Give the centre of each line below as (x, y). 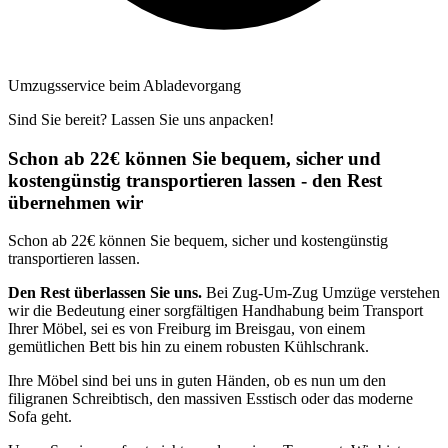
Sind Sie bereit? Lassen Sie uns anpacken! (141, 119)
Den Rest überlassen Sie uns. (105, 293)
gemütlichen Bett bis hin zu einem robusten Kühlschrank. (188, 347)
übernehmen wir (75, 202)
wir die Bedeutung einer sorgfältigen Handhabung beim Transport (215, 311)
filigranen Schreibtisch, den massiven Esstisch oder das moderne (210, 399)
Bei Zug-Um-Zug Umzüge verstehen (321, 293)
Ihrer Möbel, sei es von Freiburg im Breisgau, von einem (186, 329)
